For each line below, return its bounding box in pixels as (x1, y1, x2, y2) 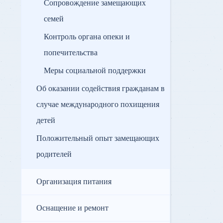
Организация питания (36, 177, 111, 187)
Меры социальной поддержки (44, 66, 146, 76)
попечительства (44, 48, 98, 58)
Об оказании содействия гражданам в (36, 84, 165, 94)
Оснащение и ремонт (36, 203, 109, 214)
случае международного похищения (36, 100, 159, 110)
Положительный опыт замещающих (36, 133, 159, 144)
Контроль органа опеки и (44, 32, 130, 42)
